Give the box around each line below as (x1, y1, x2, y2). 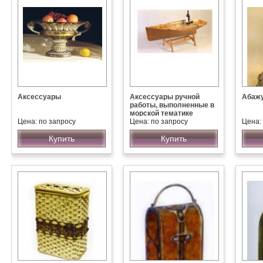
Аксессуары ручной (130, 93, 200, 101)
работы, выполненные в (130, 101, 214, 109)
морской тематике (130, 109, 193, 117)
